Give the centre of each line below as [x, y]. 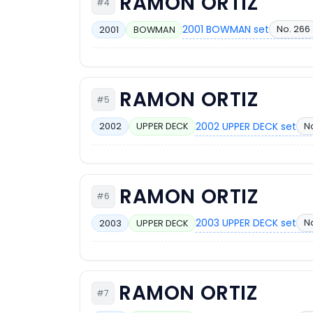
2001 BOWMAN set [226, 30]
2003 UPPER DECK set [246, 223]
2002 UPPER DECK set [246, 126]
